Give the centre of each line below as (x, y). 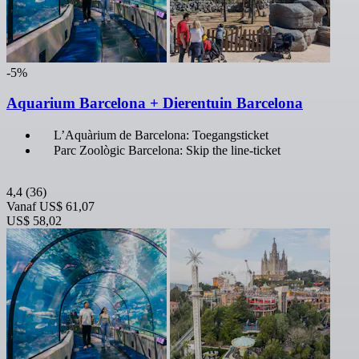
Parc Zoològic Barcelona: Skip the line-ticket (167, 151)
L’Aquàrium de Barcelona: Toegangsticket (161, 135)
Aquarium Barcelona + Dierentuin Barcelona (155, 103)
